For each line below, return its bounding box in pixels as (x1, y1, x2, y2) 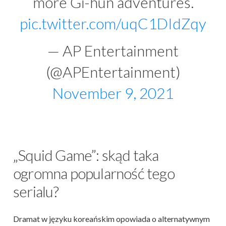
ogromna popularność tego (13, 163, 175, 182)
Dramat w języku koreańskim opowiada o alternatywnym (13, 213, 210, 223)
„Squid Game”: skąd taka (13, 145, 159, 164)
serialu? (13, 182, 62, 200)
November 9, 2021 (52, 83, 174, 102)
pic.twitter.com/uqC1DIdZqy (20, 14, 206, 32)
